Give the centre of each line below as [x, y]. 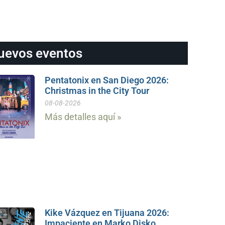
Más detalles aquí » [83, 117]
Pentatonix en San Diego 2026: [106, 80]
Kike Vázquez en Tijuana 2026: [107, 212]
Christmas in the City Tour [97, 90]
